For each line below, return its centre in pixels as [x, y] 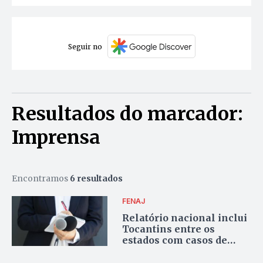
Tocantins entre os [169, 229]
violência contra [163, 251]
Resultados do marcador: [127, 114]
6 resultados [96, 179]
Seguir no [85, 46]
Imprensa [56, 138]
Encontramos [41, 179]
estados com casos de [175, 240]
